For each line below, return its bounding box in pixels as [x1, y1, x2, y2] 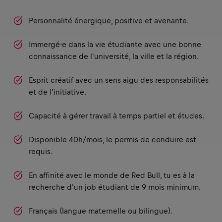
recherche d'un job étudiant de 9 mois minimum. [29, 183, 201, 191]
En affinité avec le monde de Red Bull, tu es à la [29, 171, 195, 179]
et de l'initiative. [29, 88, 86, 96]
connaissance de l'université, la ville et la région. [29, 52, 199, 60]
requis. [29, 147, 53, 156]
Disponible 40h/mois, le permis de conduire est [29, 135, 196, 144]
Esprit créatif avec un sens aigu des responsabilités [29, 76, 209, 84]
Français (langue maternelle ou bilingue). [29, 207, 172, 215]
